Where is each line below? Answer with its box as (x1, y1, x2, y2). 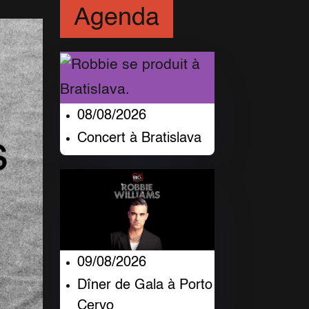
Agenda (74, 6, 160, 31)
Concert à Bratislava (77, 132, 202, 146)
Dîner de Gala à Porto (77, 278, 213, 292)
